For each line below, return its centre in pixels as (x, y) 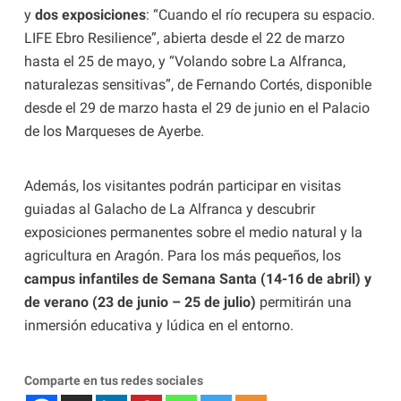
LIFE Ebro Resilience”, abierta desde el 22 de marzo (184, 38)
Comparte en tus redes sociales (113, 381)
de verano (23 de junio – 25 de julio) (140, 303)
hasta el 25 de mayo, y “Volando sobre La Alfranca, (184, 62)
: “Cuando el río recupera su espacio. (260, 15)
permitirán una (303, 303)
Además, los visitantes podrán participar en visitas (182, 186)
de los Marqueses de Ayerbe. (114, 132)
